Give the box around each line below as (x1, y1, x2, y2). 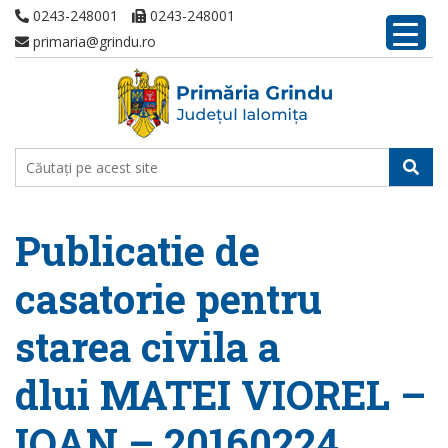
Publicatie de (15, 224, 260, 277)
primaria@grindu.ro (29, 32, 156, 51)
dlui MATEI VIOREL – (15, 368, 426, 421)
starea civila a (15, 320, 280, 373)
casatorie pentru (15, 272, 322, 325)
